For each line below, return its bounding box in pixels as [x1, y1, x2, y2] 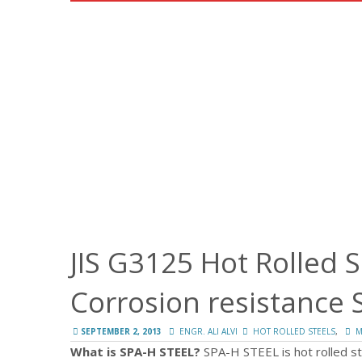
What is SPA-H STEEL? [70, 343, 200, 360]
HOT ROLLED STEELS [253, 325, 335, 337]
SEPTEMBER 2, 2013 [81, 325, 162, 337]
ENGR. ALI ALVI [179, 325, 238, 337]
